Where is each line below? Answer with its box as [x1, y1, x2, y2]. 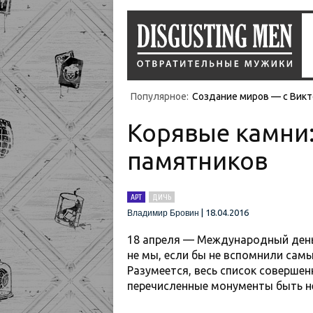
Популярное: [131, 91, 189, 102]
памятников [127, 147, 268, 175]
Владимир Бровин [127, 208, 199, 218]
